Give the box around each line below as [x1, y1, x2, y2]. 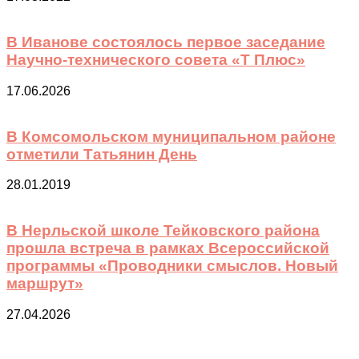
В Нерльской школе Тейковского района [6, 222, 320, 240]
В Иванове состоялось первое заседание [6, 34, 325, 51]
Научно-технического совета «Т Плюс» [6, 51, 305, 69]
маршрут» [6, 275, 83, 292]
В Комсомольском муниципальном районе [6, 127, 336, 145]
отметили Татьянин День [6, 145, 197, 163]
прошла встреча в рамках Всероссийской [6, 240, 329, 257]
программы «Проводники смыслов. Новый [6, 257, 338, 275]
